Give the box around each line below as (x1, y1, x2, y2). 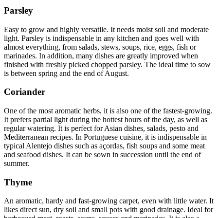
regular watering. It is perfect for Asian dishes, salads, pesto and (4, 124, 199, 132)
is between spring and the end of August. (4, 69, 129, 77)
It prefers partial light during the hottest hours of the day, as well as (4, 115, 207, 124)
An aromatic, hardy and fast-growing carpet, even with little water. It (4, 197, 214, 205)
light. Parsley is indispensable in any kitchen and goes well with (4, 34, 199, 42)
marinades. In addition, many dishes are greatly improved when (4, 51, 198, 60)
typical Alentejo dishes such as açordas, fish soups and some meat (4, 142, 205, 150)
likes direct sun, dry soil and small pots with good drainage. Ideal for (4, 205, 213, 214)
